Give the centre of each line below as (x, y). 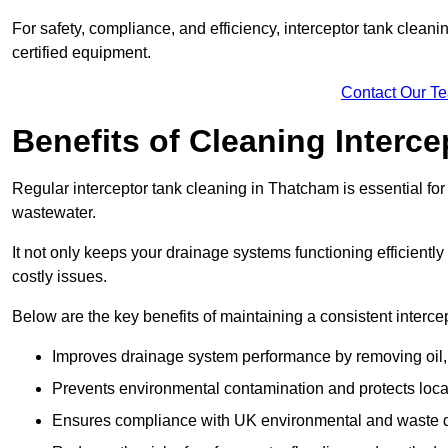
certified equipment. (81, 53)
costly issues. (59, 277)
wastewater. (54, 213)
